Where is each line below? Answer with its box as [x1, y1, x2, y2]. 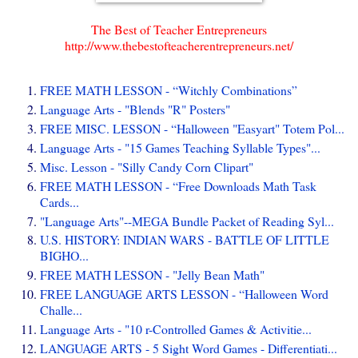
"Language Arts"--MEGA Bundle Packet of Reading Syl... [40, 212, 334, 229]
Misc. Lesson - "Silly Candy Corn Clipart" [40, 157, 253, 175]
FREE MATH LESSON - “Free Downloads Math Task [40, 177, 316, 194]
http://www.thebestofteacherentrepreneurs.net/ [65, 36, 293, 54]
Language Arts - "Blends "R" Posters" [40, 100, 230, 117]
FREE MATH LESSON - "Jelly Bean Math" [40, 266, 265, 284]
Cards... [40, 193, 79, 210]
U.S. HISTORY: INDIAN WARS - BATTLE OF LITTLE [40, 231, 329, 249]
